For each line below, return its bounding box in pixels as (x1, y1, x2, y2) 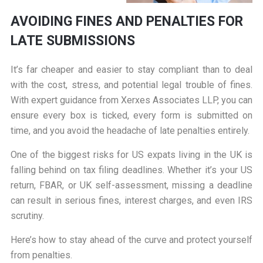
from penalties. (10, 249, 72, 261)
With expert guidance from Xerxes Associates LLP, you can (10, 95, 253, 106)
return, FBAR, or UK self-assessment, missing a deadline (10, 180, 253, 191)
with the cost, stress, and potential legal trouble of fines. (10, 79, 253, 91)
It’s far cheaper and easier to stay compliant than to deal (10, 64, 253, 76)
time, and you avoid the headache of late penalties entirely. (10, 125, 249, 137)
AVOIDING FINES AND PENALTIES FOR (10, 14, 243, 30)
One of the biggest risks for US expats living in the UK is (10, 149, 253, 161)
